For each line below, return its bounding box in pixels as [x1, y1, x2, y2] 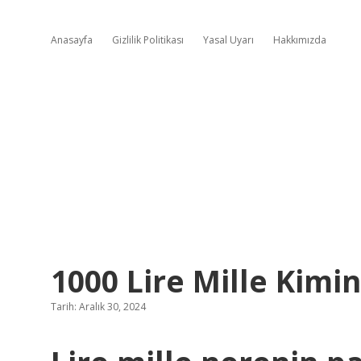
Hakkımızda [273, 33, 326, 47]
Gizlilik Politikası [112, 33, 184, 47]
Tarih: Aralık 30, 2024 [51, 300, 146, 313]
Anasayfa [51, 33, 93, 47]
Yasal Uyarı [203, 33, 254, 47]
